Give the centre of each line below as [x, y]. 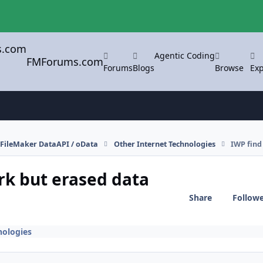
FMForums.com [65, 61]
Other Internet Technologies [164, 144]
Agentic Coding [185, 55]
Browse [230, 68]
